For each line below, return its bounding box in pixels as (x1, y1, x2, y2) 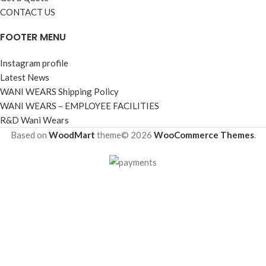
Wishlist (120, 223, 153, 234)
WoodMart (48, 129, 95, 140)
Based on (10, 129, 49, 140)
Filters (120, 199, 146, 210)
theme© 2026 (94, 129, 154, 140)
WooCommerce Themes (153, 129, 254, 140)
